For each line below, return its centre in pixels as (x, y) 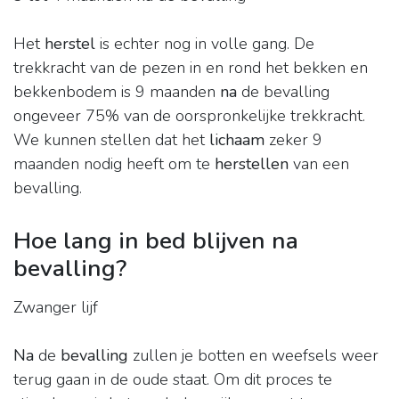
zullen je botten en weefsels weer (253, 356)
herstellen (252, 164)
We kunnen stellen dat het (111, 140)
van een (319, 164)
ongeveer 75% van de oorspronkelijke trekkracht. (189, 116)
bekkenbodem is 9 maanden (117, 92)
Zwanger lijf (56, 308)
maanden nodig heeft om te (114, 164)
